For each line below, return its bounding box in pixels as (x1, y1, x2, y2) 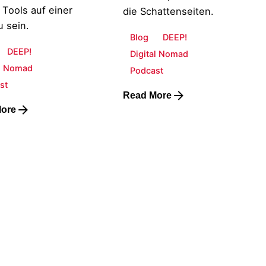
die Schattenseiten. (123, 5, 214, 18)
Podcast (130, 65, 164, 75)
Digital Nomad (130, 48, 189, 59)
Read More (123, 90, 172, 100)
